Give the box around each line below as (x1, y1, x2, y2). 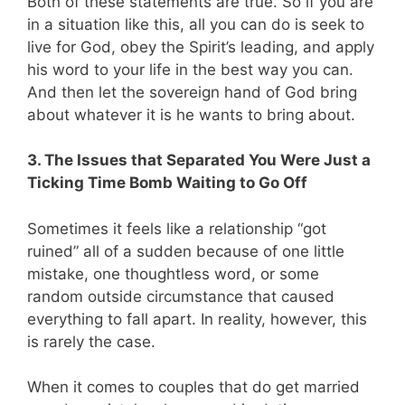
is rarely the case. (27, 332, 155, 351)
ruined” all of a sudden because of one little (27, 241, 344, 260)
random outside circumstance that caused (27, 287, 334, 306)
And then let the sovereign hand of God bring (27, 82, 357, 101)
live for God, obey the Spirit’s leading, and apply (27, 37, 374, 56)
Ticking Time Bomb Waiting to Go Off (27, 174, 307, 193)
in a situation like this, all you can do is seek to (27, 14, 364, 33)
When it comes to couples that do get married (27, 378, 360, 397)
